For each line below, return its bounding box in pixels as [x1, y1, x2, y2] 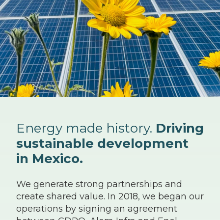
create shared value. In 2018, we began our [16, 191, 204, 202]
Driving [156, 120, 204, 137]
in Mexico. [16, 151, 83, 167]
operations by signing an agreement [16, 203, 177, 215]
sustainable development [16, 136, 189, 152]
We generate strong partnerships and [16, 179, 182, 190]
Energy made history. [16, 120, 156, 137]
